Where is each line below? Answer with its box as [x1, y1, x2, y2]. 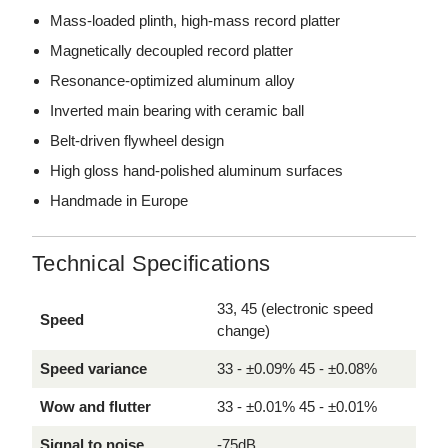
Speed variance [40, 359, 147, 377]
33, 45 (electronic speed [217, 299, 373, 317]
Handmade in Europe [50, 191, 189, 209]
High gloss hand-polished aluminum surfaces [50, 161, 344, 179]
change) [217, 321, 270, 339]
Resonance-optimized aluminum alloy [50, 71, 296, 89]
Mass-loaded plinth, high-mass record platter [50, 11, 341, 29]
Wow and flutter [40, 397, 151, 415]
